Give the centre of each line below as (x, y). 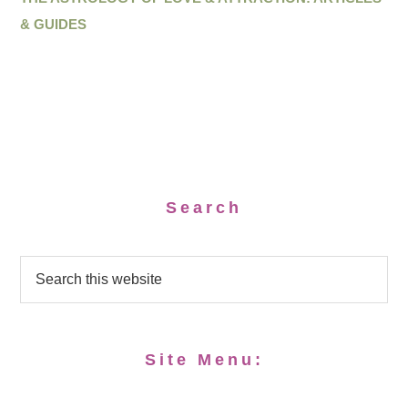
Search (204, 208)
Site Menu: (204, 360)
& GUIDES (54, 25)
